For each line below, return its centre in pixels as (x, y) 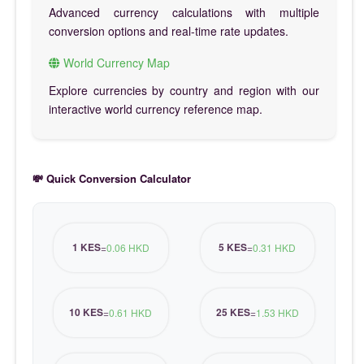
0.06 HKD (128, 248)
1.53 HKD (277, 313)
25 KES (233, 312)
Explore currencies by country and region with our (184, 90)
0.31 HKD (275, 248)
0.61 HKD (131, 313)
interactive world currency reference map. (156, 108)
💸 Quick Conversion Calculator (112, 178)
